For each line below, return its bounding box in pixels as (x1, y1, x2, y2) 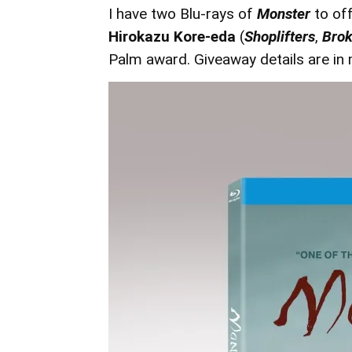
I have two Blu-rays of (108, 4, 257, 23)
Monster (257, 4, 314, 23)
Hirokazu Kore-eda (108, 27, 240, 46)
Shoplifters (244, 27, 315, 46)
